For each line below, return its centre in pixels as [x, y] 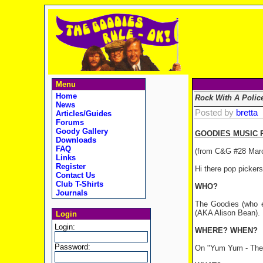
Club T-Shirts [78, 184]
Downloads [75, 140]
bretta [247, 113]
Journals [70, 193]
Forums [68, 122]
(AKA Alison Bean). [227, 213]
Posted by [215, 113]
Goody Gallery [80, 131]
